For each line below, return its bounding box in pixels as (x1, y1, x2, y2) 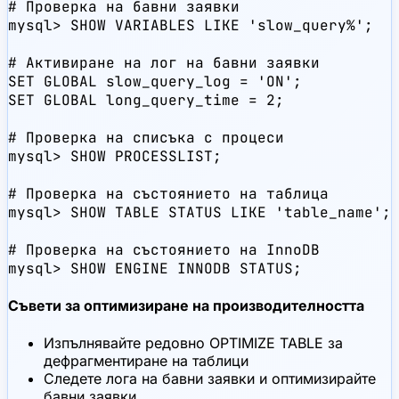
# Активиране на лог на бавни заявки (8, 53, 320, 72)
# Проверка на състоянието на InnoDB (8, 240, 320, 259)
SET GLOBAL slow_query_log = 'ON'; (8, 72, 302, 91)
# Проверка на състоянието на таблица (8, 184, 329, 203)
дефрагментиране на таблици (44, 351, 248, 370)
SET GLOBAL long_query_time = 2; (8, 91, 284, 110)
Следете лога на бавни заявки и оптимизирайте (44, 369, 376, 387)
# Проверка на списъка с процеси (8, 128, 284, 147)
